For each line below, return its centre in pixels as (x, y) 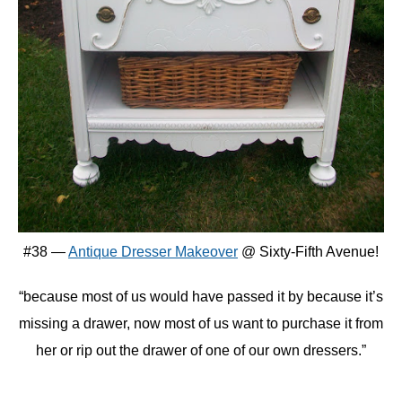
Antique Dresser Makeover (153, 252)
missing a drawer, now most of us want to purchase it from (201, 323)
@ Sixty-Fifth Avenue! (308, 252)
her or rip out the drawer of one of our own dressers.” (201, 350)
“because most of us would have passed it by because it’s (201, 297)
